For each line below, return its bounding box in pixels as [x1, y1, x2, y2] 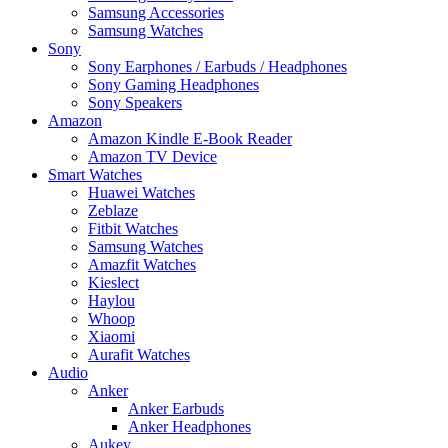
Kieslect [88, 273, 139, 291]
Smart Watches [48, 165, 142, 183]
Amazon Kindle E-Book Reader [88, 129, 292, 147]
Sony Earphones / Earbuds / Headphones [88, 57, 347, 75]
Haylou [88, 291, 135, 309]
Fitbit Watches [88, 219, 178, 237]
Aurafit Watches [88, 345, 190, 363]
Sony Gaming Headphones [88, 75, 259, 93]
